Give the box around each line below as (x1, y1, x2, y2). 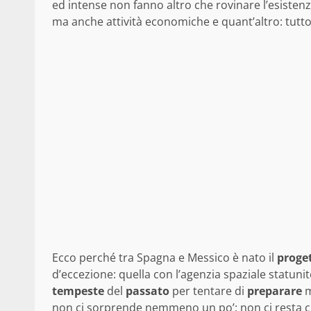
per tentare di (169, 283, 247, 299)
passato (126, 283, 169, 299)
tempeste (52, 283, 104, 299)
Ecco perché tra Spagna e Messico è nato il (52, 249, 277, 265)
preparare (247, 283, 302, 299)
